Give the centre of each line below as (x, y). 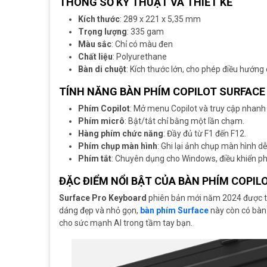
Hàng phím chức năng (121, 133)
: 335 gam (145, 32)
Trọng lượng (103, 32)
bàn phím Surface (174, 210)
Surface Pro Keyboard (103, 198)
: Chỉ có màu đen (142, 44)
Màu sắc (95, 44)
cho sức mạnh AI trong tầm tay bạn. (126, 223)
